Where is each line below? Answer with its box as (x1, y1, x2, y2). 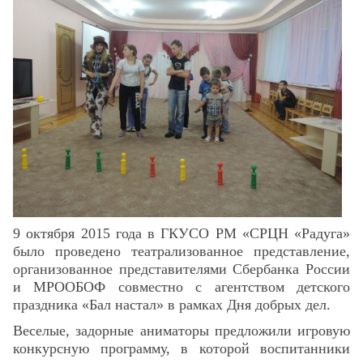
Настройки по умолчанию (113, 62, 250, 75)
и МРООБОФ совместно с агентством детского (13, 278, 350, 295)
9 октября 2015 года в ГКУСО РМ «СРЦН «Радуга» (13, 224, 350, 241)
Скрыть (146, 16, 184, 29)
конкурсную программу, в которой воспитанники (13, 340, 350, 357)
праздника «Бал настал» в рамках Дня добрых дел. (13, 296, 331, 313)
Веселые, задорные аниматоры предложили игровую (13, 322, 350, 339)
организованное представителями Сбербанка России (13, 260, 350, 277)
